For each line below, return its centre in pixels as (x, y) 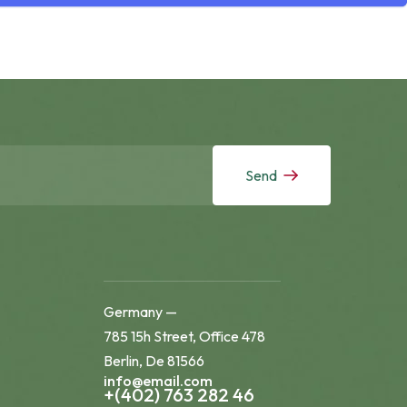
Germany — (140, 312)
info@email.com (158, 381)
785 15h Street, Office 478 (184, 336)
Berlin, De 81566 (154, 361)
